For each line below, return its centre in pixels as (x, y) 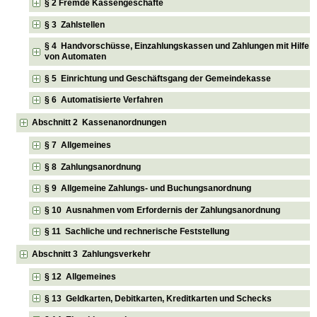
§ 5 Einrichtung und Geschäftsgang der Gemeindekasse (158, 78)
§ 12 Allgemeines (81, 276)
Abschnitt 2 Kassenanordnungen (99, 123)
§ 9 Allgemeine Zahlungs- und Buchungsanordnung (148, 189)
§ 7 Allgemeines (78, 145)
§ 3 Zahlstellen (75, 24)
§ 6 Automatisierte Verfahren (104, 100)
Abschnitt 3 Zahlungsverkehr (92, 254)
